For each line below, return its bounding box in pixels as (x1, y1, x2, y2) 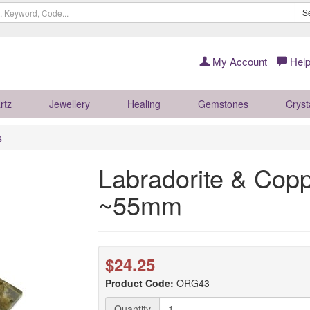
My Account (210, 54, 267, 69)
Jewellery (49, 97, 90, 111)
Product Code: (104, 276, 174, 290)
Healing (127, 97, 161, 111)
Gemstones (198, 97, 248, 111)
